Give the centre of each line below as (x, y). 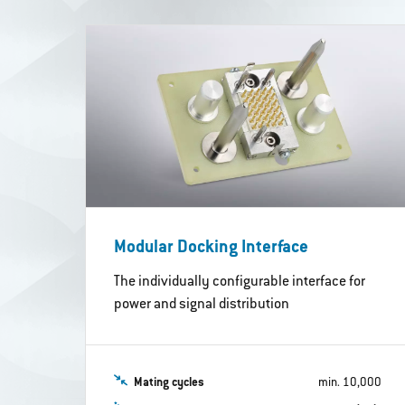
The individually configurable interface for (240, 282)
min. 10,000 (349, 382)
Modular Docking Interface (212, 249)
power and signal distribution (202, 304)
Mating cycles (170, 382)
